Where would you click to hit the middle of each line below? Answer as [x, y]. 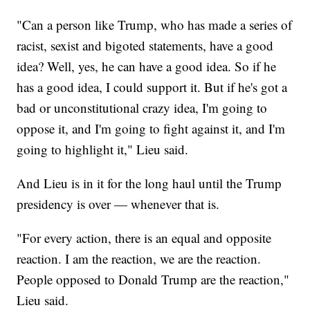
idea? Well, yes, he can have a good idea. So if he [147, 66]
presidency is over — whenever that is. [118, 204]
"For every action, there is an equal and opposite [144, 238]
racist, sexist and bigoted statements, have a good [145, 46]
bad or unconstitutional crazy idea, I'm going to [142, 108]
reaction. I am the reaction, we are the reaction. [139, 259]
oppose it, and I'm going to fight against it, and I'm [151, 129]
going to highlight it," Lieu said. [103, 149]
